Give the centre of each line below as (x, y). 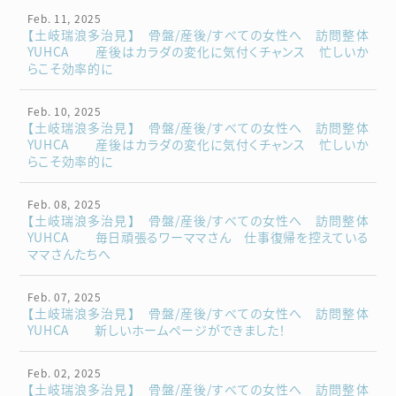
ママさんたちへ (69, 253)
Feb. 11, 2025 (64, 18)
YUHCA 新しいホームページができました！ (156, 329)
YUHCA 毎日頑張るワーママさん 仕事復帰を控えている (198, 236)
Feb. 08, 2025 (64, 203)
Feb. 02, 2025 (64, 372)
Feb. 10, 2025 (64, 110)
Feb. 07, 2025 (64, 296)
